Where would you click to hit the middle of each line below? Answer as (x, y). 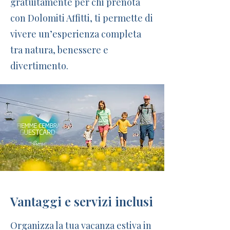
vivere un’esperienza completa (76, 34)
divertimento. (39, 66)
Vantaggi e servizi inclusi (82, 201)
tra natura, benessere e (59, 50)
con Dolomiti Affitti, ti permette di (82, 18)
